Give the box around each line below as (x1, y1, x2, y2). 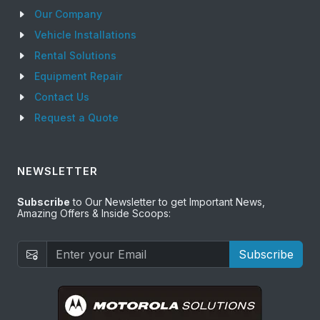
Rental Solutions (34, 49, 116, 62)
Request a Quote (34, 111, 119, 124)
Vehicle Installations (34, 29, 136, 41)
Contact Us (34, 91, 89, 104)
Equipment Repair (34, 70, 122, 83)
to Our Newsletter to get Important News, (70, 196, 265, 209)
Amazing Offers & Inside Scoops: (17, 207, 171, 220)
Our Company (34, 8, 102, 21)
